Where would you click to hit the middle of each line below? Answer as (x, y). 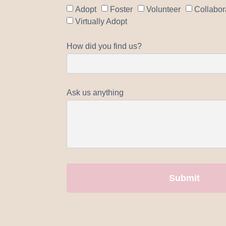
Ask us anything (95, 92)
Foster (121, 10)
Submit (185, 178)
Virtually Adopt (101, 22)
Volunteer (163, 10)
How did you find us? (104, 46)
